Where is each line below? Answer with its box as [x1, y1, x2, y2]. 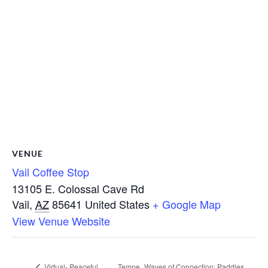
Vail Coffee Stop [12, 164, 89, 179]
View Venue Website [12, 213, 110, 229]
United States [85, 196, 150, 212]
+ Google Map [153, 196, 221, 212]
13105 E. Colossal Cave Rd [12, 181, 144, 196]
